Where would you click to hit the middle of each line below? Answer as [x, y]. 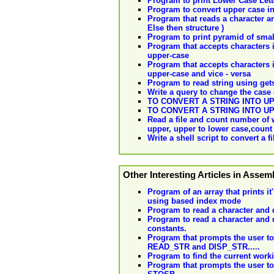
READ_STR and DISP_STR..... [204, 247]
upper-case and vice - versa [199, 73]
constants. [167, 229]
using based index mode [194, 201]
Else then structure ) [186, 28]
